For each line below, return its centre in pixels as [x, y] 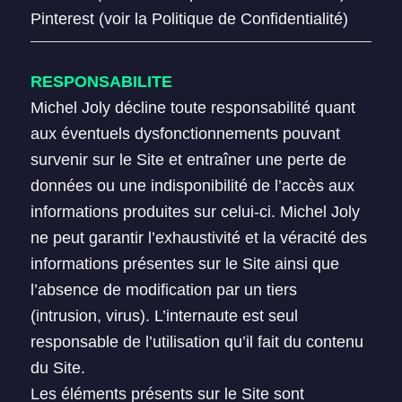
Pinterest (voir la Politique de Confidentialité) [189, 19]
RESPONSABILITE [101, 82]
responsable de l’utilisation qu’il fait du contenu [197, 342]
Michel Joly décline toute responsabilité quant [192, 108]
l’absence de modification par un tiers [163, 290]
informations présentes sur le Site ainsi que [184, 264]
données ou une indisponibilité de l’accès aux [192, 186]
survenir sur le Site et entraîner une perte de [188, 160]
